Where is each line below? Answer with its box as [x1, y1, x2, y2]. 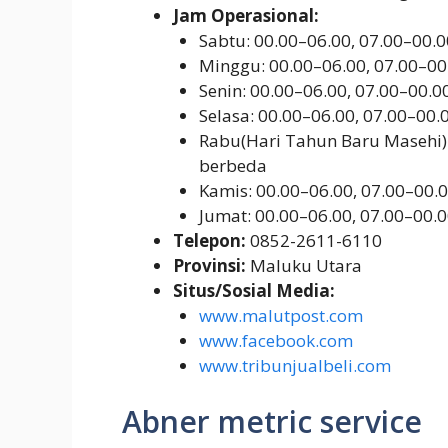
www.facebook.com [198, 329, 353, 353]
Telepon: [173, 229, 246, 253]
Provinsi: [173, 254, 246, 278]
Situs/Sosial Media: [173, 279, 335, 303]
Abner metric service [122, 400, 422, 442]
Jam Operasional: [173, 4, 319, 28]
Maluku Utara [246, 254, 362, 278]
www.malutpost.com [198, 304, 363, 328]
